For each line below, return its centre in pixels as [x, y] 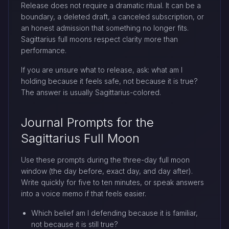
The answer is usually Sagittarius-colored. [91, 92]
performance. [44, 50]
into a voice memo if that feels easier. [84, 193]
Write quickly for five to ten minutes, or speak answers [112, 182]
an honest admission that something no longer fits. [105, 28]
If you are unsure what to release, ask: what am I [102, 70]
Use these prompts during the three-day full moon [105, 159]
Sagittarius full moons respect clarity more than [99, 39]
